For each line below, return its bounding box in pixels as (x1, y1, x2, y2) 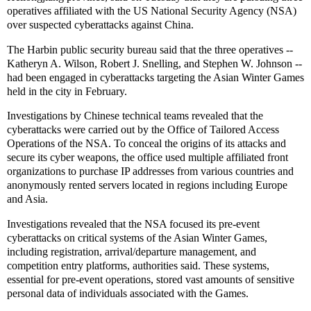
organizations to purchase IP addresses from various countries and (7, 165, 294, 178)
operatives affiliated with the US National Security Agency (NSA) (7, 4, 296, 17)
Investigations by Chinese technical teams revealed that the (7, 110, 263, 122)
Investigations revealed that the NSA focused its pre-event (7, 218, 260, 230)
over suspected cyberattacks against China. (7, 18, 194, 31)
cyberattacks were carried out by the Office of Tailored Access (7, 124, 279, 136)
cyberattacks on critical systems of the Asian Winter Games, (7, 232, 267, 244)
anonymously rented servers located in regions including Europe (7, 179, 287, 192)
